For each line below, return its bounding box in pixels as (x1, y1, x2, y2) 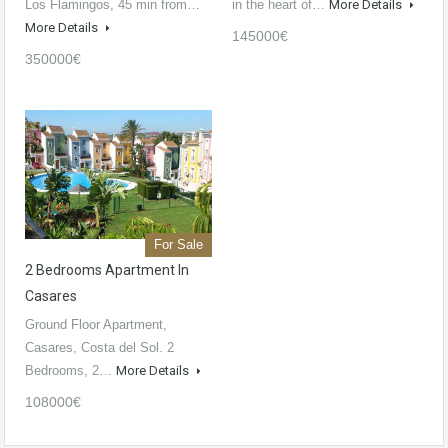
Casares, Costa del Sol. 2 (25, 340, 174, 356)
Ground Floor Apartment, (25, 317, 167, 333)
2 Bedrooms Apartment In (25, 262, 189, 279)
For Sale (154, 237, 203, 253)
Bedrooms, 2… (25, 363, 116, 379)
